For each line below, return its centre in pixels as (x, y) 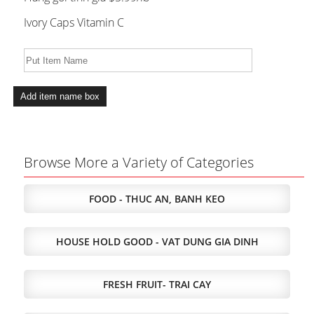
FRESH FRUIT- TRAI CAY (157, 284)
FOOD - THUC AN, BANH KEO (157, 199)
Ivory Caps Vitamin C (74, 22)
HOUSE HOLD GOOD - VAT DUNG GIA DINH (157, 241)
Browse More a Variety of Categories (139, 162)
